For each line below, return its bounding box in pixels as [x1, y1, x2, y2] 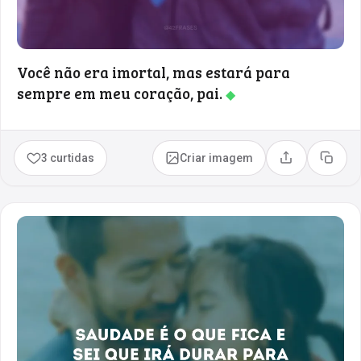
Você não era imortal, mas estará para [17, 61, 290, 82]
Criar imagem [180, 151, 254, 164]
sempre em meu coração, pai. [17, 82, 226, 103]
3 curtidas [41, 151, 95, 164]
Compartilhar [284, 156, 355, 170]
